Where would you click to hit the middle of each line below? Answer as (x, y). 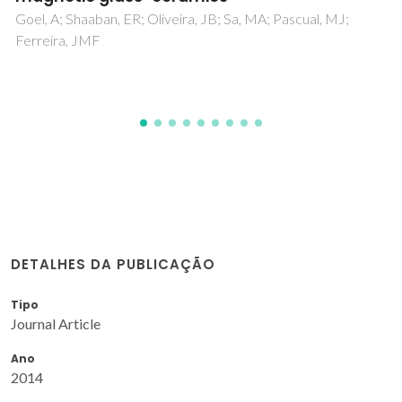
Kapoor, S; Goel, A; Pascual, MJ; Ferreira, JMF (155, 19)
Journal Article (56, 323)
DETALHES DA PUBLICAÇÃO (113, 264)
